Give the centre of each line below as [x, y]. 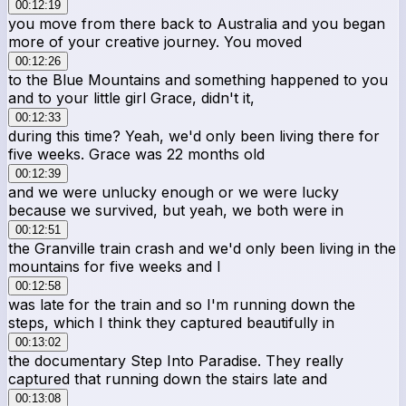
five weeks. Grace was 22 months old [136, 154]
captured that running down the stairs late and [168, 378]
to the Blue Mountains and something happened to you [198, 79]
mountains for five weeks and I [115, 266]
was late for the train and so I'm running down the [182, 304]
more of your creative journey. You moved [155, 41]
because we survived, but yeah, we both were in [176, 210]
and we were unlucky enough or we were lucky [174, 192]
